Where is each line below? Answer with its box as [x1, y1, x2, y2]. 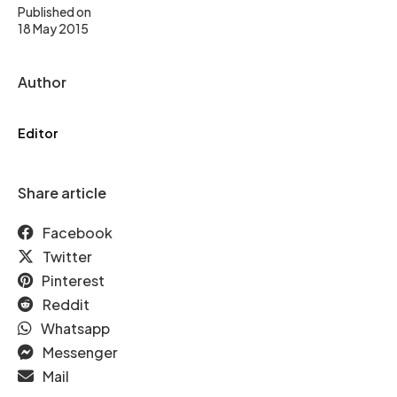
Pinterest [42, 270, 105, 290]
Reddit [43, 294, 90, 314]
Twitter [43, 246, 92, 266]
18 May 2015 [18, 19, 89, 36]
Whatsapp [41, 318, 110, 338]
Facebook [43, 222, 113, 242]
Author [18, 72, 66, 91]
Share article [18, 183, 106, 202]
